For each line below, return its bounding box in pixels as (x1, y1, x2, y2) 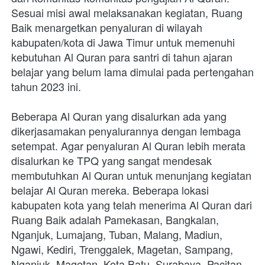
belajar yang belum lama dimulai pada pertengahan (11, 63, 254, 79)
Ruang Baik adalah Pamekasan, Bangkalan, (11, 211, 219, 227)
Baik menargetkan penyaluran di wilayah (11, 19, 202, 35)
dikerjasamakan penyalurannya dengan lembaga (11, 122, 241, 138)
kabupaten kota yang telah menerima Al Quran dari (11, 196, 252, 212)
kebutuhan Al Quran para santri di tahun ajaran (11, 49, 232, 64)
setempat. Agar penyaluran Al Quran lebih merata (11, 137, 245, 153)
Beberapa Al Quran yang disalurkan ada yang (11, 108, 227, 124)
